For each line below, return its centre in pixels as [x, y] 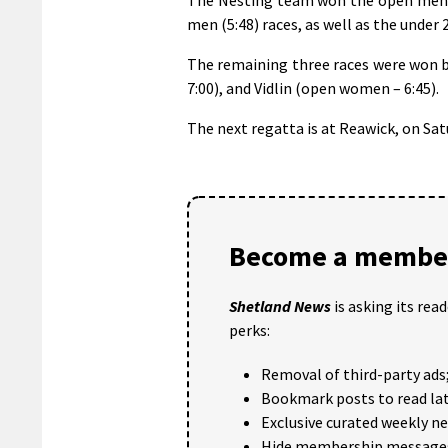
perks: [249, 329]
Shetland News [280, 305]
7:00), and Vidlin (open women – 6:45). [313, 87]
